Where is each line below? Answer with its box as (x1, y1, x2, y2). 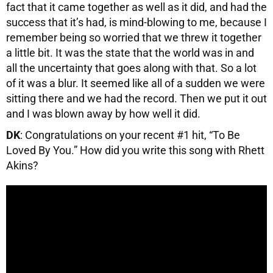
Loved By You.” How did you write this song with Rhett (6, 143, 264, 157)
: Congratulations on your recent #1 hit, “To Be (20, 128, 240, 141)
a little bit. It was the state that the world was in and (6, 46, 254, 59)
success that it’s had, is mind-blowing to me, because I (6, 15, 267, 29)
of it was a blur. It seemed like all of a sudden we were (6, 76, 265, 90)
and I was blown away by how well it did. (6, 107, 200, 120)
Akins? (6, 158, 38, 172)
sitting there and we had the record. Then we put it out (6, 91, 267, 105)
